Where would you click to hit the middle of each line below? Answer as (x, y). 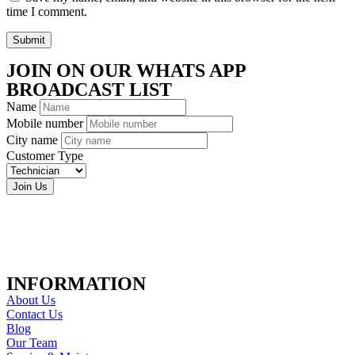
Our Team (32, 343)
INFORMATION (76, 284)
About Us (31, 300)
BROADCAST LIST (89, 90)
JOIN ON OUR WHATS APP (126, 71)
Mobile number (46, 124)
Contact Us (34, 315)
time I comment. (47, 12)
